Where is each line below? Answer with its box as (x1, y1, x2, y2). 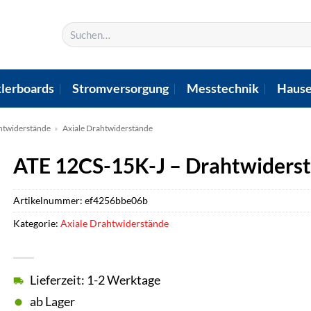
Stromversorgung (72, 81, 169, 96)
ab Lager (30, 294, 75, 310)
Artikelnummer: (13, 194, 85, 206)
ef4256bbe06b (85, 194, 148, 206)
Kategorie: (13, 217, 60, 229)
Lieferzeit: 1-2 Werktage (30, 273, 160, 288)
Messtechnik (187, 81, 259, 96)
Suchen (61, 22, 90, 34)
